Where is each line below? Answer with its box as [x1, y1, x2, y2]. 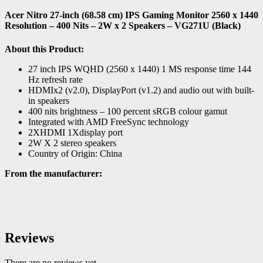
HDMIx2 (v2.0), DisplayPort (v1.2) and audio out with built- [28, 85, 254, 95]
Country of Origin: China [28, 148, 122, 159]
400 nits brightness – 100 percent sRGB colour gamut [28, 106, 227, 116]
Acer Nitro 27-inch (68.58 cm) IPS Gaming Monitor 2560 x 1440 [5, 10, 258, 21]
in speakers [28, 95, 69, 106]
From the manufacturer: [5, 168, 102, 178]
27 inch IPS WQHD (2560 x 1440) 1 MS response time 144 [28, 63, 251, 74]
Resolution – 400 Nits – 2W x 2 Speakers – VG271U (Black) [5, 21, 241, 31]
